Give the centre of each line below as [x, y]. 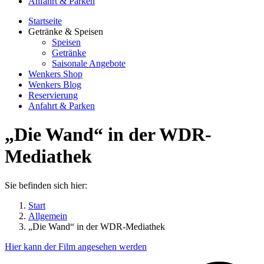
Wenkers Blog [55, 85]
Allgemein [48, 216]
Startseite [45, 21]
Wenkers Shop [55, 74]
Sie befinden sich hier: [46, 185]
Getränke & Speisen [66, 32]
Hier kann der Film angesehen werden [76, 246]
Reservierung [53, 95]
